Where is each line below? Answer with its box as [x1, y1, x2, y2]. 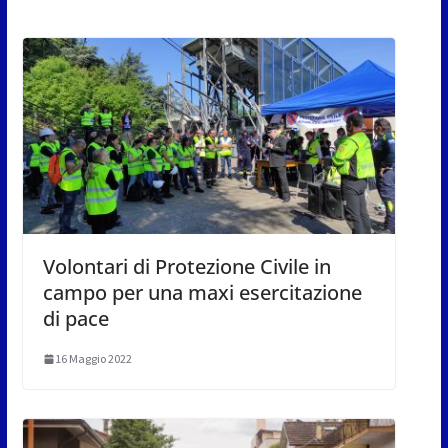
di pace [42, 305, 109, 333]
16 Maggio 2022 [54, 351, 132, 367]
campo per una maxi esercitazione [42, 279, 362, 307]
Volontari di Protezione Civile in [42, 253, 331, 281]
